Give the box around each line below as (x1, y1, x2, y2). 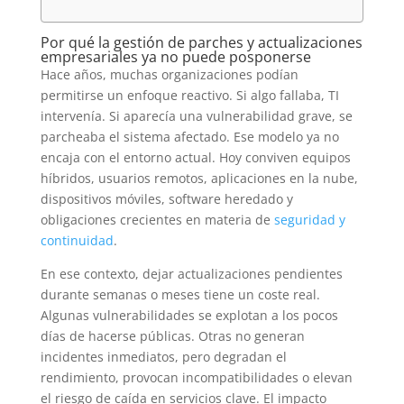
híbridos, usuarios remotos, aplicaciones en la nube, (40, 169, 358, 187)
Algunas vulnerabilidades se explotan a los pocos (40, 306, 338, 324)
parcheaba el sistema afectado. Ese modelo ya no (40, 127, 339, 145)
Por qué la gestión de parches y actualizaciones (40, 32, 363, 52)
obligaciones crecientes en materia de (40, 210, 274, 228)
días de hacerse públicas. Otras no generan (40, 326, 305, 344)
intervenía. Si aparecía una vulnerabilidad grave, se (40, 106, 353, 124)
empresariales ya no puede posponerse (40, 46, 311, 67)
